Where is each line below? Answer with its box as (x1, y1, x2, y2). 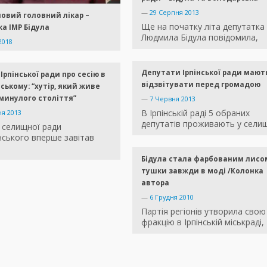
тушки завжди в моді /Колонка (141, 166, 263, 176)
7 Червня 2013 (150, 94, 195, 104)
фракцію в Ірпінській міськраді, (141, 216, 264, 228)
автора (141, 178, 169, 188)
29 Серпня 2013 (150, 8, 199, 17)
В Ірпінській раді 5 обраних (141, 107, 250, 119)
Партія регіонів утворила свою (141, 206, 266, 218)
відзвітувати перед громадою (141, 80, 260, 89)
